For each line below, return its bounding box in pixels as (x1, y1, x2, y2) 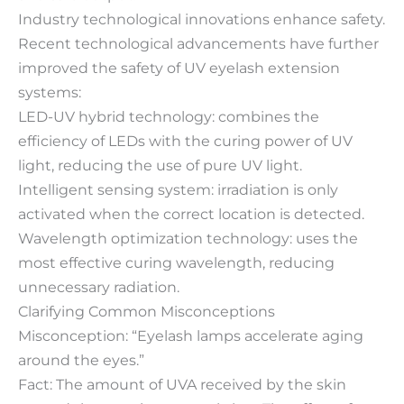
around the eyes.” (18, 350, 144, 369)
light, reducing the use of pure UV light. (18, 155, 302, 174)
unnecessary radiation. (18, 277, 179, 296)
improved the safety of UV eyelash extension (18, 58, 340, 77)
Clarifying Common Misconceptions (18, 301, 275, 320)
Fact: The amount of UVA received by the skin (18, 374, 346, 393)
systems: (18, 82, 81, 101)
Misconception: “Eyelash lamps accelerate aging (18, 326, 363, 344)
